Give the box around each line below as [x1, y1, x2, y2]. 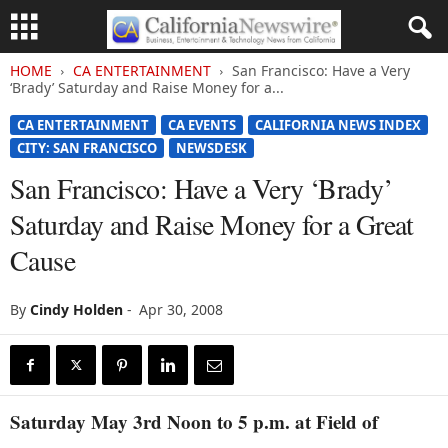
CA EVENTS [168, 116, 236, 134]
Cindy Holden [30, 300, 123, 319]
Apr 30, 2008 [139, 300, 223, 319]
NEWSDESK [176, 139, 247, 157]
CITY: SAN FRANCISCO [17, 139, 157, 157]
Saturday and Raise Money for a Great [10, 205, 414, 243]
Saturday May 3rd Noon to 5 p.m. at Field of [10, 408, 378, 435]
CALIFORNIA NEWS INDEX [255, 116, 421, 134]
